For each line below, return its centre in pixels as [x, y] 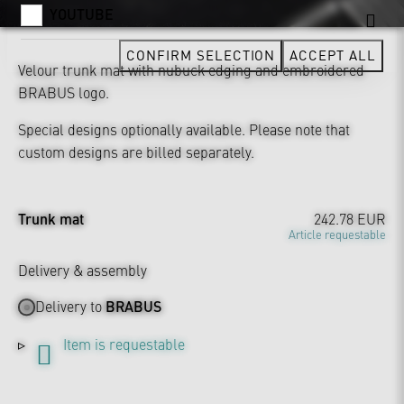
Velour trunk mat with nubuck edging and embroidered [191, 69]
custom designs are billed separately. [136, 151]
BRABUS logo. [64, 92]
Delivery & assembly [83, 269]
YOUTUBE [82, 14]
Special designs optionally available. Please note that [184, 129]
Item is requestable [124, 344]
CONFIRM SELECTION [201, 55]
